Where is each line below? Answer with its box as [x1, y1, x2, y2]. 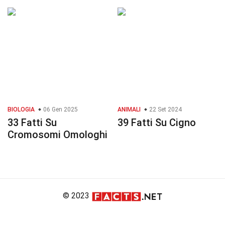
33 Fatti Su [8, 117, 57, 129]
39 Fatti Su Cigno [118, 117, 196, 129]
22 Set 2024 [148, 106, 182, 114]
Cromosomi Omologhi [8, 129, 107, 141]
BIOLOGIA [8, 106, 35, 114]
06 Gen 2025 [42, 106, 78, 114]
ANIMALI [118, 106, 141, 114]
